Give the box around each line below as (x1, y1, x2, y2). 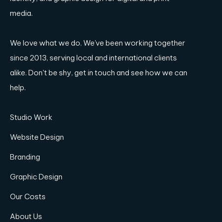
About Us (10, 212, 42, 221)
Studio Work (10, 112, 53, 122)
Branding (10, 152, 40, 162)
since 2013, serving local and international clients (10, 53, 177, 62)
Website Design (10, 132, 64, 142)
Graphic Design (10, 172, 62, 181)
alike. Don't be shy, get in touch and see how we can (10, 68, 187, 77)
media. (10, 8, 33, 18)
